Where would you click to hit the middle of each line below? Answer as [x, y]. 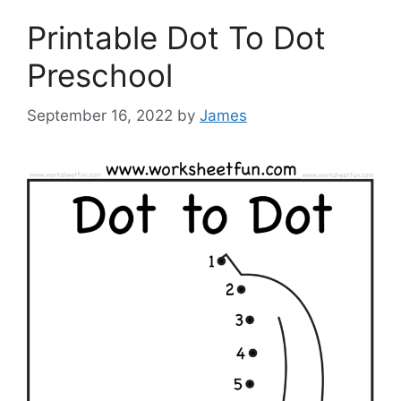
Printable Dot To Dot [176, 38]
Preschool [100, 76]
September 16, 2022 [100, 115]
